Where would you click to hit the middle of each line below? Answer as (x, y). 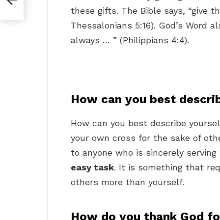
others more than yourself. (127, 182)
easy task (92, 167)
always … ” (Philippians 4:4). (130, 40)
